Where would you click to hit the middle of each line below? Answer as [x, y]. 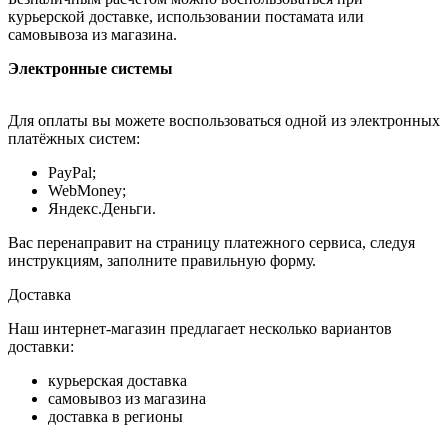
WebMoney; [87, 190]
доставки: [41, 346]
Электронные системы [90, 68]
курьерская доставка [117, 380]
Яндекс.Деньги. [102, 208]
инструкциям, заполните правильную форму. [162, 260]
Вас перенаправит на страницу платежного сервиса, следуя [211, 242]
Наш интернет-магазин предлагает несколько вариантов [200, 328]
